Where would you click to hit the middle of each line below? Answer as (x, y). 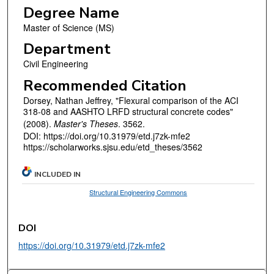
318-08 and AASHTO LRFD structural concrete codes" (128, 111)
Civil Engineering (55, 64)
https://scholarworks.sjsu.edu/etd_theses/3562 (113, 146)
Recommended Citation (105, 85)
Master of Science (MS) (68, 27)
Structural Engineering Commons (139, 192)
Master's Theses (86, 123)
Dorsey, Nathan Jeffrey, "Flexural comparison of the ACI (131, 100)
